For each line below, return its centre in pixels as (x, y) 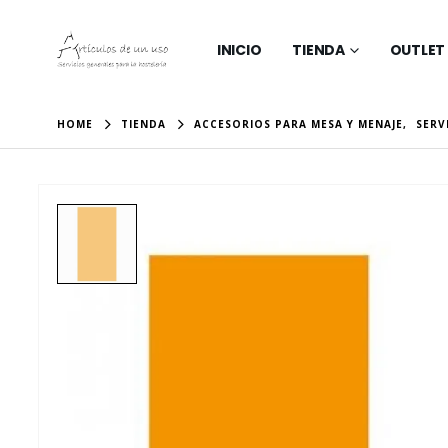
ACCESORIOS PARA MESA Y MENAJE (299, 124)
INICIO (239, 50)
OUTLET (417, 50)
